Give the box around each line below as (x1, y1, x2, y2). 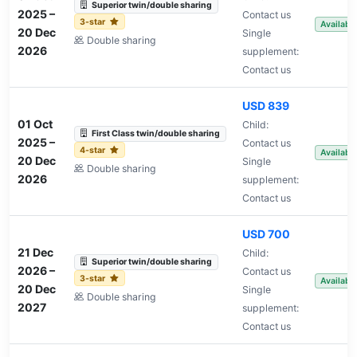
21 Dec (17, 245, 53, 259)
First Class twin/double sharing (92, 128, 221, 139)
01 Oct (17, 116, 53, 131)
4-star (80, 144, 108, 155)
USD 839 (241, 98, 289, 112)
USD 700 (241, 226, 290, 241)
